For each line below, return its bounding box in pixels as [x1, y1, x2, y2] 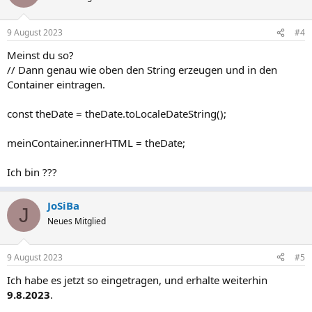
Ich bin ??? [7, 165, 57, 179]
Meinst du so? [7, 48, 74, 62]
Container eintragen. [7, 77, 105, 91]
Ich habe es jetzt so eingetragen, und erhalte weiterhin [7, 272, 267, 287]
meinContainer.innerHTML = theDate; [7, 136, 185, 150]
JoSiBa [47, 198, 79, 212]
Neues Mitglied [47, 215, 106, 227]
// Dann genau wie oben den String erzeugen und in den [7, 63, 277, 77]
